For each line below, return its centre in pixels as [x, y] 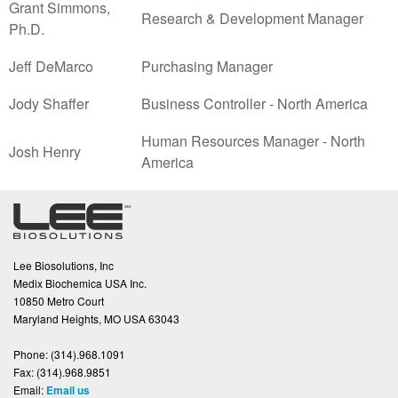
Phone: [31, 354]
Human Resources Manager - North [253, 141]
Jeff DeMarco [51, 66]
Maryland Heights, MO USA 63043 [96, 318]
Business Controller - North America [255, 103]
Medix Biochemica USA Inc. [80, 283]
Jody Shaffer [49, 103]
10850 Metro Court [59, 300]
